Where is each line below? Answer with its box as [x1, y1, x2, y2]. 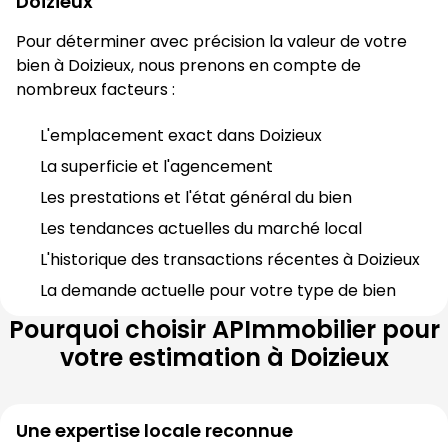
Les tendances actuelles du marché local [40, 217, 362, 240]
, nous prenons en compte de [131, 54, 361, 77]
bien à [16, 54, 68, 77]
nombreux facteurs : [16, 78, 175, 101]
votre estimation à [59, 341, 290, 374]
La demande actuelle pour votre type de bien [40, 279, 396, 302]
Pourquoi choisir [8, 313, 212, 346]
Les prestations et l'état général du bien [40, 186, 352, 209]
